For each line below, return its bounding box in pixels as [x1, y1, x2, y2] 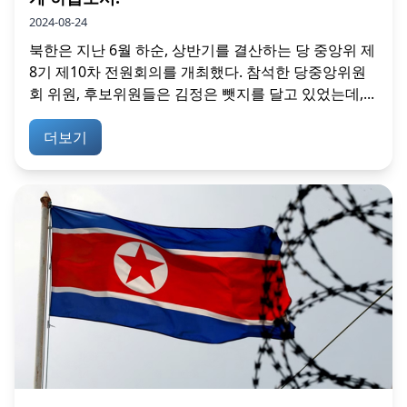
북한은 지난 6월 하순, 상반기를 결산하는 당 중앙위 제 [29, 40, 375, 61]
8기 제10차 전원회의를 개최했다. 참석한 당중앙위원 [29, 62, 366, 83]
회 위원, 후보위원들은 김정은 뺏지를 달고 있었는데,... [29, 84, 374, 104]
